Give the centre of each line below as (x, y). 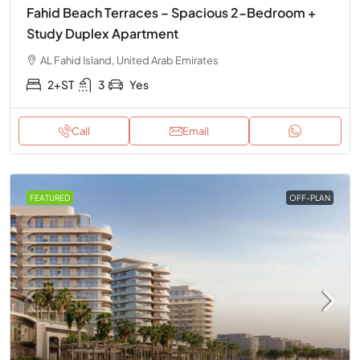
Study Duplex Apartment (102, 33)
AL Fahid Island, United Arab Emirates (129, 60)
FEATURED (50, 198)
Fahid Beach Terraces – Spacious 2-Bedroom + (171, 12)
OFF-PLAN (310, 198)
